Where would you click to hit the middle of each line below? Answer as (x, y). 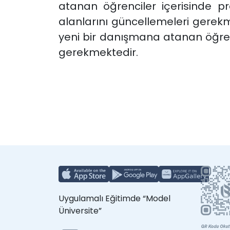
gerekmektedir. (98, 53)
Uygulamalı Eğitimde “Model (114, 199)
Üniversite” (80, 211)
